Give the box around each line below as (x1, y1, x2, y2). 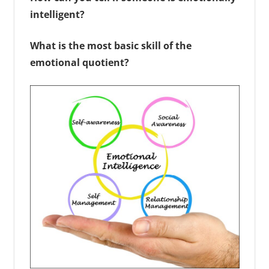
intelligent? (29, 8, 85, 22)
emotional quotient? (29, 56, 129, 70)
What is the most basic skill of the (29, 39, 192, 53)
